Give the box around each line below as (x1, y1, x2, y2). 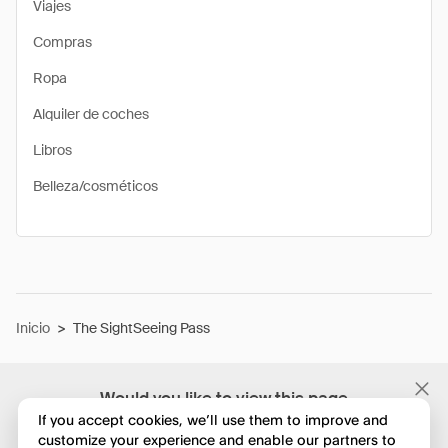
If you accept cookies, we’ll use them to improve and (37, 411, 388, 429)
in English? (182, 409, 266, 431)
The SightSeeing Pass (73, 319, 210, 337)
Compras (33, 33, 92, 51)
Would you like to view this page (100, 387, 348, 409)
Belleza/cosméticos (33, 177, 158, 195)
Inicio (16, 319, 50, 337)
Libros (33, 141, 72, 159)
